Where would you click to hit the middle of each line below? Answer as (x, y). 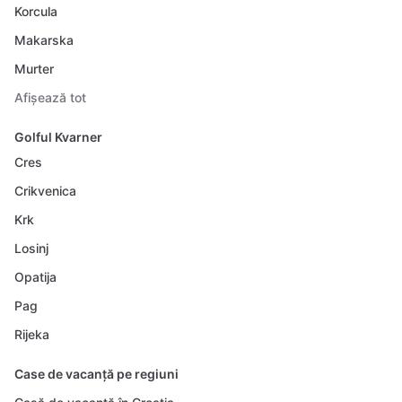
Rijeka (32, 334)
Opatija (35, 277)
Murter (34, 69)
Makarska (44, 40)
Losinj (31, 248)
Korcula (36, 11)
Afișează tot (50, 97)
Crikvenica (45, 191)
